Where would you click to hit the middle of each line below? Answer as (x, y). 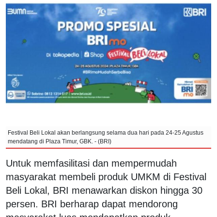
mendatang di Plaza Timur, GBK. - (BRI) (60, 141)
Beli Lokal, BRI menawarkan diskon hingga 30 (104, 190)
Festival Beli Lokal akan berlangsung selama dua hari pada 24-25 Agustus (106, 132)
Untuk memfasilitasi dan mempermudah (91, 163)
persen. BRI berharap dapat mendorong (92, 204)
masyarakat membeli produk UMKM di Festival (106, 177)
